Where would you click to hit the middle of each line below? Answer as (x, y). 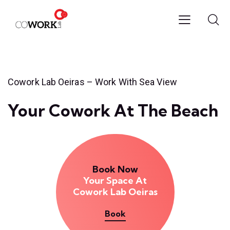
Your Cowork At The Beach (113, 111)
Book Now (115, 169)
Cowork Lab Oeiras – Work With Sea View (92, 82)
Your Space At (115, 181)
